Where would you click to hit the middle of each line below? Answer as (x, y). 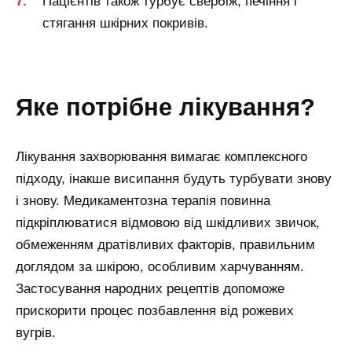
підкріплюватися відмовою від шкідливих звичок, (168, 223)
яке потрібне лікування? (174, 106)
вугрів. (36, 333)
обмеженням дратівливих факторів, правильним (165, 245)
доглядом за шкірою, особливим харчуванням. (160, 267)
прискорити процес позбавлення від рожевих (155, 311)
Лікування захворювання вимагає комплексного (161, 157)
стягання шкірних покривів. (125, 23)
